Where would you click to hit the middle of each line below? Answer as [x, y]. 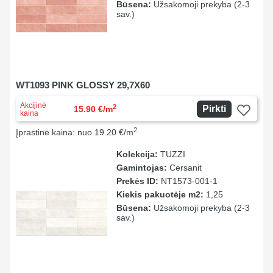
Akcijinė [33, 105]
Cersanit [184, 168]
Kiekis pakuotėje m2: [160, 194]
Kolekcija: [137, 154]
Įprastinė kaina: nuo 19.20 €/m [75, 132]
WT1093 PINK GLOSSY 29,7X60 [83, 85]
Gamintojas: [142, 168]
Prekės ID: [137, 181]
